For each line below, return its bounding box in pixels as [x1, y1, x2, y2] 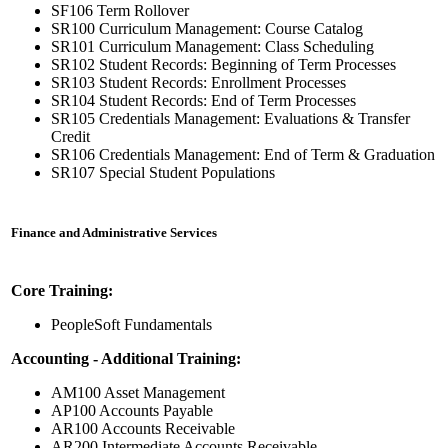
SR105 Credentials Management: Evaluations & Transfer [51, 110, 410, 128]
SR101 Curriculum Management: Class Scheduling [51, 38, 374, 56]
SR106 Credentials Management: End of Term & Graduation [51, 146, 435, 164]
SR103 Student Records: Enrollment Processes [51, 74, 346, 92]
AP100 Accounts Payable [51, 402, 213, 420]
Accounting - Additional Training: [11, 350, 241, 368]
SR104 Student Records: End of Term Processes [51, 92, 356, 110]
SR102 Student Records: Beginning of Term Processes [51, 56, 396, 74]
